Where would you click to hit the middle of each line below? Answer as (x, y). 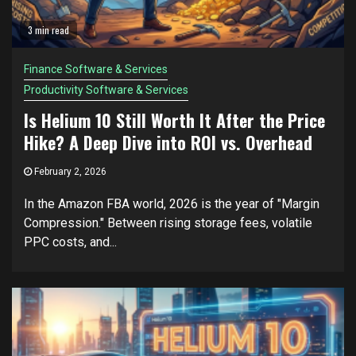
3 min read (48, 30)
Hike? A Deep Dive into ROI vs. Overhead (168, 142)
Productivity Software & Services (106, 90)
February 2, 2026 (69, 172)
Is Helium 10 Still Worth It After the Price (174, 120)
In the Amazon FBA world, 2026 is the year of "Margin (172, 204)
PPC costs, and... (70, 242)
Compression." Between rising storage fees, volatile (168, 223)
